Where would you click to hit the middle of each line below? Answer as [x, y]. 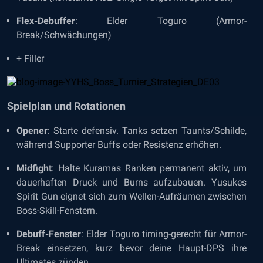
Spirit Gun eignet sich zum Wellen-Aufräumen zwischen [131, 196]
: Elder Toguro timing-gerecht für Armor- [164, 234]
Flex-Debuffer [46, 21]
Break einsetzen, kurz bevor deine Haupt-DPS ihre [131, 248]
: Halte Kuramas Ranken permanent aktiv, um [149, 168]
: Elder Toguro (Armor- [161, 21]
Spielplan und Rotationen [66, 106]
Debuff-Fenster [49, 234]
